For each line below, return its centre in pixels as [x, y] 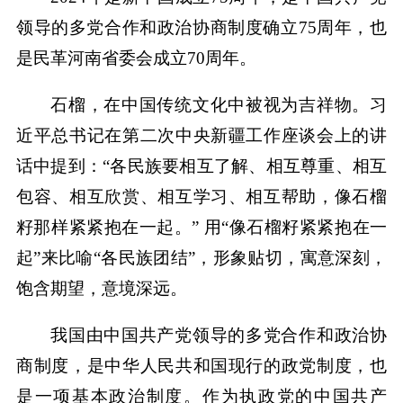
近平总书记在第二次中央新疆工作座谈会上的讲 [201, 135]
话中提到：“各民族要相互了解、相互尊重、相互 [201, 166]
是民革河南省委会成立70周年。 [136, 58]
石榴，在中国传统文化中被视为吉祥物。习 [219, 104]
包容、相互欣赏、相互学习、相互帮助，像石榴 [201, 196]
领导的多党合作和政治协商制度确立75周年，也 [201, 28]
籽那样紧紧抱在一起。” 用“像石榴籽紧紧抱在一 [201, 227]
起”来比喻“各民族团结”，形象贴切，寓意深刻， [201, 257]
